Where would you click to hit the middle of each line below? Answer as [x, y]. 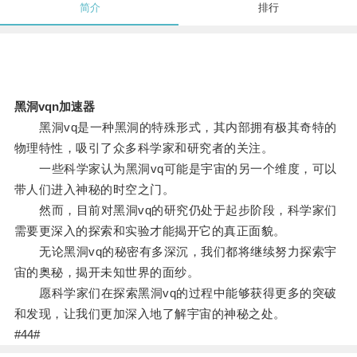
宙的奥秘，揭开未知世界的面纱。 [107, 273]
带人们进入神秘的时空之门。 [94, 190]
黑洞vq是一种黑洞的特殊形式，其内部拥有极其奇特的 [175, 127]
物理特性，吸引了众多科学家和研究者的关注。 [144, 148]
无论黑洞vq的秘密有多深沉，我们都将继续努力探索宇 [175, 252]
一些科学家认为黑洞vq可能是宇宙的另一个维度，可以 [175, 169]
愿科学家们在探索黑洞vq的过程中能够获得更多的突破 [175, 293]
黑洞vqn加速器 [54, 107]
